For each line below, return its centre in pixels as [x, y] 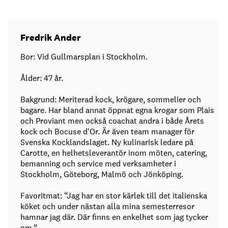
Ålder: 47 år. [42, 78]
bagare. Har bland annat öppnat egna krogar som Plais [117, 110]
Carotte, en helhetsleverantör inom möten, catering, [114, 153]
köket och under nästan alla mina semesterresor [107, 207]
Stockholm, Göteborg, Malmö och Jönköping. [102, 175]
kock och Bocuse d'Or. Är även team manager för [107, 132]
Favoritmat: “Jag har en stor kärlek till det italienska [114, 196]
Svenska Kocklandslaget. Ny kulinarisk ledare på [107, 142]
